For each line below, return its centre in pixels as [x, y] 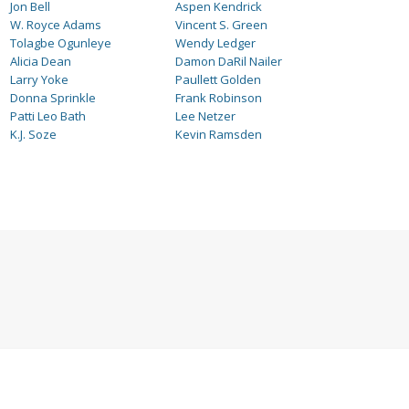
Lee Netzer [206, 116]
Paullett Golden [219, 79]
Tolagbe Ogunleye [61, 43]
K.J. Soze [33, 134]
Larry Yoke [39, 79]
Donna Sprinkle [53, 98]
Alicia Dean [41, 61]
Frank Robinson [219, 98]
